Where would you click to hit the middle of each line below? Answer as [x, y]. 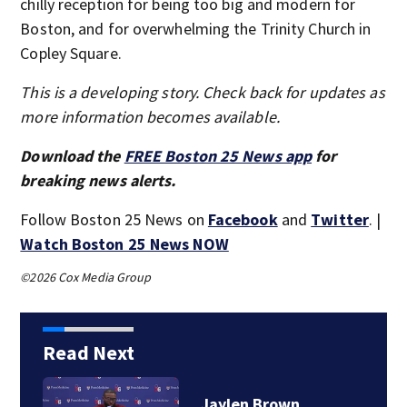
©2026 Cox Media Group [86, 277]
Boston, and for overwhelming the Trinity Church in [196, 29]
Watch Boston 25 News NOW [124, 244]
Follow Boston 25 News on [114, 219]
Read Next [88, 352]
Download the [72, 156]
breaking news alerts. [98, 180]
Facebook [243, 219]
